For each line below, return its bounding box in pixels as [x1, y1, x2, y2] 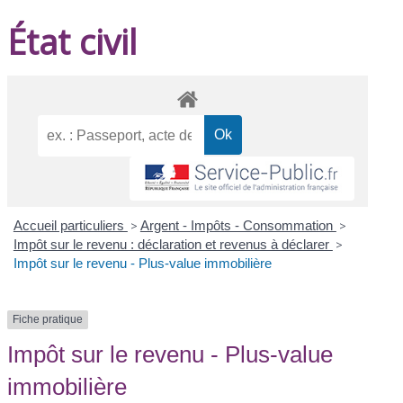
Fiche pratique [13, 313, 84, 327]
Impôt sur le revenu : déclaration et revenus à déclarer [13, 237, 333, 253]
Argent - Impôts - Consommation [139, 218, 336, 234]
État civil [7, 17, 138, 65]
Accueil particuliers [13, 218, 128, 234]
